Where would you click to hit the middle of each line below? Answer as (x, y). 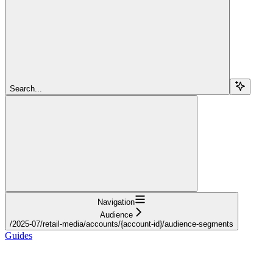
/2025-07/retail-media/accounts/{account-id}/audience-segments (122, 224)
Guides (19, 235)
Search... (26, 88)
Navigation (116, 202)
